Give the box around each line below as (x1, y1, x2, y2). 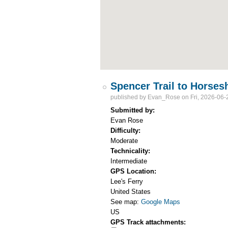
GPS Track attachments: (110, 218, 188, 226)
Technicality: (110, 147, 153, 155)
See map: (110, 198, 141, 206)
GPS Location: (110, 167, 159, 176)
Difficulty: (110, 127, 143, 135)
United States (110, 188, 151, 196)
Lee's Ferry (110, 178, 144, 186)
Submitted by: (110, 106, 157, 115)
